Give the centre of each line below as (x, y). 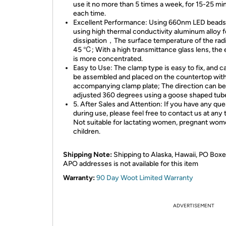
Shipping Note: (88, 155)
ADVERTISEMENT (194, 206)
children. (87, 131)
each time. (90, 13)
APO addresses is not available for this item (131, 164)
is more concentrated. (108, 59)
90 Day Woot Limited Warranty (145, 178)
